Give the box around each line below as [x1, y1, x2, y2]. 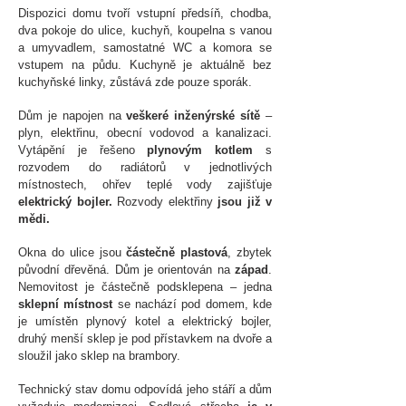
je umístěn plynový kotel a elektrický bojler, [18, 314, 272, 328]
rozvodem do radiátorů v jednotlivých [18, 160, 272, 174]
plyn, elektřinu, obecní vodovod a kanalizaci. [18, 126, 272, 140]
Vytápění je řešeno [18, 143, 148, 157]
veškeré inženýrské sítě [126, 109, 261, 122]
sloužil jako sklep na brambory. [18, 349, 180, 362]
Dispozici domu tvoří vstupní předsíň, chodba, [18, 6, 272, 20]
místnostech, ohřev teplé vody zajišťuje [18, 178, 272, 191]
